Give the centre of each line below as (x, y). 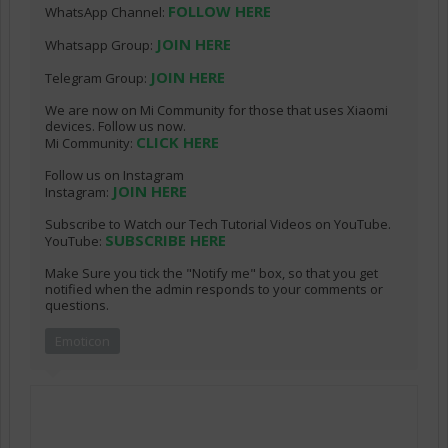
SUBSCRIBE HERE (165, 240)
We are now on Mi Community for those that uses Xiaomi (216, 110)
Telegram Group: (97, 78)
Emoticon (82, 341)
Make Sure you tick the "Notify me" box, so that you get (211, 273)
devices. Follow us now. (115, 126)
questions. (77, 305)
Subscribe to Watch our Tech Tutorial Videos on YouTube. (218, 224)
